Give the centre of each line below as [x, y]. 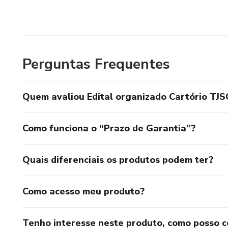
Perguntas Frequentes [96, 64]
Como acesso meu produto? [83, 191]
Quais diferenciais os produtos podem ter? [118, 160]
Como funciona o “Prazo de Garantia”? [109, 128]
